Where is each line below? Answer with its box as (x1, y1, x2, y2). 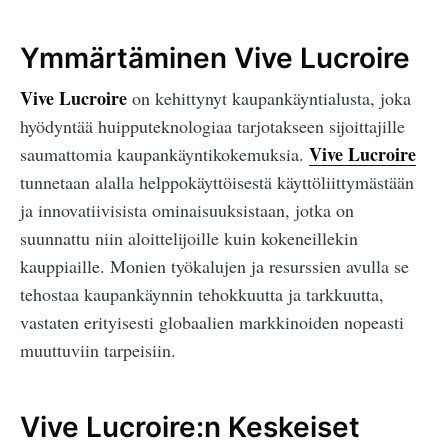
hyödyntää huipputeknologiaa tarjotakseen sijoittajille (20, 114, 405, 139)
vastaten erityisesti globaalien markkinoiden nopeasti (20, 310, 404, 335)
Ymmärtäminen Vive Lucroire (20, 40, 410, 75)
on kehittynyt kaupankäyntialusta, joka (127, 86, 411, 111)
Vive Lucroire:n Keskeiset (20, 409, 360, 444)
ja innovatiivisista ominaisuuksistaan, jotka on (20, 198, 354, 223)
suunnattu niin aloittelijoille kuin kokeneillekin (20, 226, 358, 251)
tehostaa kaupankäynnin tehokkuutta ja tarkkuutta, (20, 282, 384, 307)
